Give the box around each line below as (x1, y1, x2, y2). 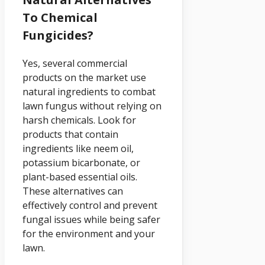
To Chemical (22, 9, 98, 25)
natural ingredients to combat (22, 85, 156, 98)
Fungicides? (22, 27, 93, 43)
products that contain (22, 127, 118, 141)
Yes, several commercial (22, 56, 127, 70)
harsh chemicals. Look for (22, 113, 136, 127)
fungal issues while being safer (22, 212, 160, 226)
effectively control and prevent (22, 198, 157, 212)
